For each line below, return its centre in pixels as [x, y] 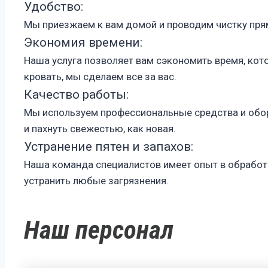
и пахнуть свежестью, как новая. [100, 129]
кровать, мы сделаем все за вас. [100, 77]
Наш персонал [99, 229]
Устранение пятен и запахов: [109, 147]
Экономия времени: [83, 43]
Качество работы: [76, 95]
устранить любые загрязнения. [96, 181]
